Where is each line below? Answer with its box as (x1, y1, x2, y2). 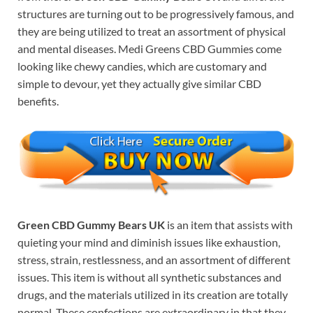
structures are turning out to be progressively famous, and (17, 7, 294, 21)
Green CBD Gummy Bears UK (17, 218, 165, 232)
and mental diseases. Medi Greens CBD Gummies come (17, 42, 282, 56)
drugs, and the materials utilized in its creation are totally (17, 288, 288, 302)
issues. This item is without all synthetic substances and (17, 270, 282, 284)
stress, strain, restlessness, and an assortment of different (17, 253, 291, 267)
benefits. (17, 94, 59, 108)
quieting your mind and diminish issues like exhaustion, (17, 235, 280, 249)
